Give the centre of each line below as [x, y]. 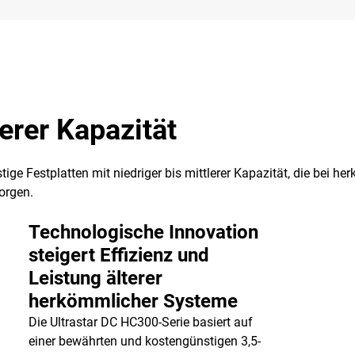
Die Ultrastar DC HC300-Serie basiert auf [140, 322]
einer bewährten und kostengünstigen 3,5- [144, 341]
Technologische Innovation [143, 232]
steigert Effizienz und [118, 255]
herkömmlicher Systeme [133, 301]
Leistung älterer [95, 278]
